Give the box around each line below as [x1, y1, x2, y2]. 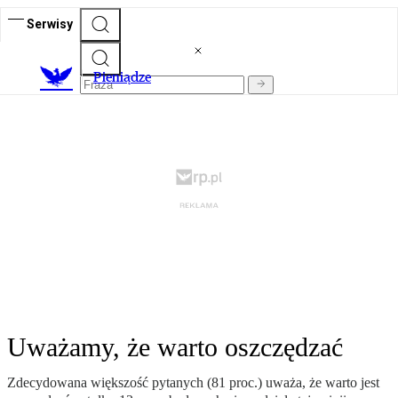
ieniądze [102, 68, 151, 86]
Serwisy [27, 16, 73, 31]
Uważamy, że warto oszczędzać [7, 332, 343, 362]
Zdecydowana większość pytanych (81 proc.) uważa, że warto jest [7, 375, 379, 391]
